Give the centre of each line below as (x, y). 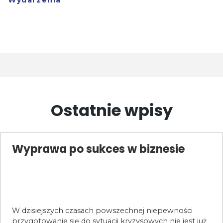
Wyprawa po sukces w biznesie (98, 149)
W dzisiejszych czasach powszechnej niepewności (102, 210)
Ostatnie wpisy (111, 110)
